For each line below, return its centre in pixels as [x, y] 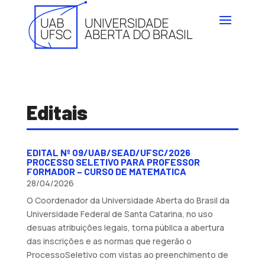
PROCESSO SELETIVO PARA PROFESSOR [113, 161]
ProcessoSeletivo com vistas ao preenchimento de [127, 254]
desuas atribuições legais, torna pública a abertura [125, 227]
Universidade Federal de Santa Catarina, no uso [119, 214]
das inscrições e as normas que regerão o [109, 241]
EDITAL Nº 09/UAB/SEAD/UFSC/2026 [108, 152]
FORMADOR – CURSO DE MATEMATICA [106, 171]
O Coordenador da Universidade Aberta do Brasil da [128, 200]
